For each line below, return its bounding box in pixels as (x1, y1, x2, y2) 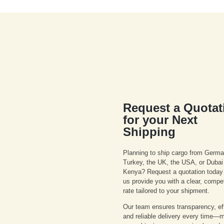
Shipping (123, 125, 176, 139)
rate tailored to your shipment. (123, 187, 210, 195)
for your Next (123, 113, 198, 127)
